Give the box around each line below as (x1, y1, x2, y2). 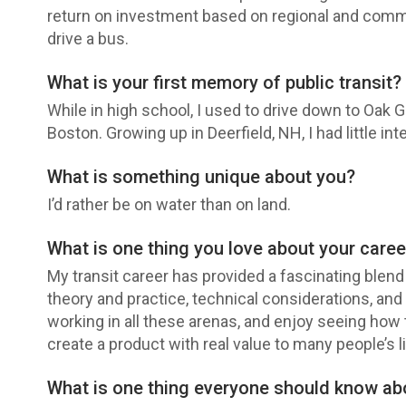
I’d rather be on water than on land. (47, 195, 291, 214)
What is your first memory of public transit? (47, 72, 401, 93)
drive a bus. (47, 29, 129, 48)
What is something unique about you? (47, 166, 355, 188)
